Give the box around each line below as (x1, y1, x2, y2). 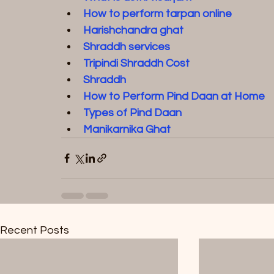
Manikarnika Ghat (83, 123, 171, 135)
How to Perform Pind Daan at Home (83, 90, 265, 102)
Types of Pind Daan (83, 106, 182, 119)
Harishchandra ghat (83, 24, 183, 36)
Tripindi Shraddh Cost (83, 57, 190, 69)
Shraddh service (83, 40, 165, 53)
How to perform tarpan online (83, 7, 232, 20)
